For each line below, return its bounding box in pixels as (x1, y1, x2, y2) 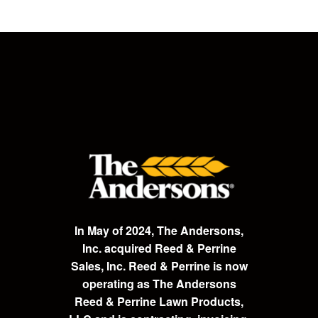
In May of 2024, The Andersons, (75, 221, 243, 238)
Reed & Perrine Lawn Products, (75, 292, 243, 309)
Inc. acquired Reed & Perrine (82, 239, 236, 256)
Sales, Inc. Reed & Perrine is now (70, 257, 248, 274)
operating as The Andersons (82, 275, 236, 292)
